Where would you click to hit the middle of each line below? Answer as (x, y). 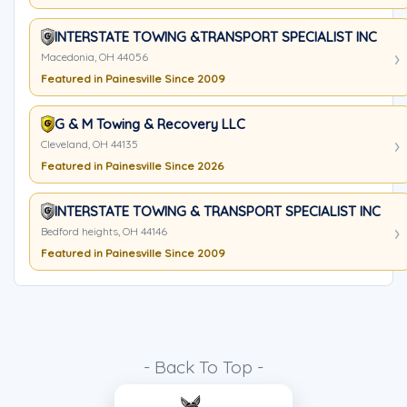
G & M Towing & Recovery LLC (150, 124)
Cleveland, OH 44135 (89, 144)
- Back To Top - (203, 367)
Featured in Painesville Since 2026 (132, 166)
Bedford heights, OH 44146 (104, 231)
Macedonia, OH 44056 (94, 57)
